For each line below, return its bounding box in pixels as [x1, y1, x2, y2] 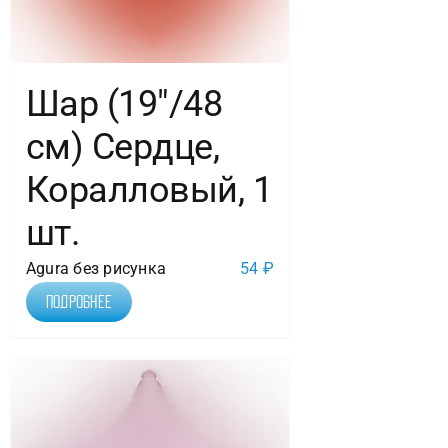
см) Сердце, [25, 126, 220, 169]
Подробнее [45, 293, 113, 312]
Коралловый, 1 [25, 169, 272, 212]
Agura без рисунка [25, 259, 167, 279]
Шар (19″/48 [25, 83, 223, 126]
